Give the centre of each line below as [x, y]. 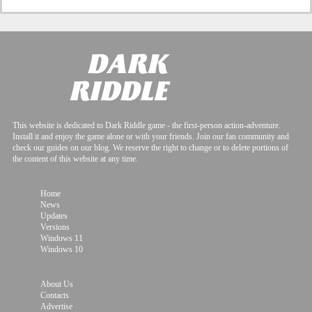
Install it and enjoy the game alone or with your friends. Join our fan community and [150, 136]
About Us [56, 284]
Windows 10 [61, 249]
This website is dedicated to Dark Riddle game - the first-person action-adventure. [146, 125]
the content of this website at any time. [75, 159]
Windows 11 [61, 238]
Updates [54, 216]
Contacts [54, 295]
